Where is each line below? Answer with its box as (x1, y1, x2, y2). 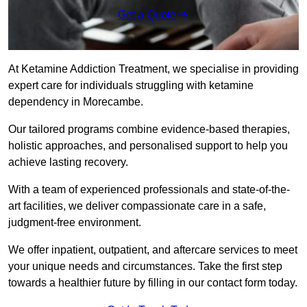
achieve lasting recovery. (8, 156, 131, 169)
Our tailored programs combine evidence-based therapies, (8, 123, 290, 136)
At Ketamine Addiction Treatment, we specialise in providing (8, 63, 299, 75)
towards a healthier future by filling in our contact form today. (8, 277, 297, 289)
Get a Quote (117, 9, 176, 21)
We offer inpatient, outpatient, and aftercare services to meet (8, 244, 297, 256)
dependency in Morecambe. (8, 96, 146, 108)
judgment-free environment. (8, 217, 144, 229)
